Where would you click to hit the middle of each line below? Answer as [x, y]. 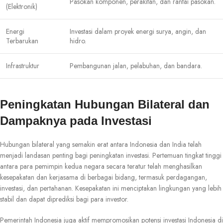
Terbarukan [22, 41]
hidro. [78, 41]
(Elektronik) [22, 6]
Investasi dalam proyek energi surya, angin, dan [138, 31]
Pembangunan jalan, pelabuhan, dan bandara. [136, 66]
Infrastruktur [23, 66]
